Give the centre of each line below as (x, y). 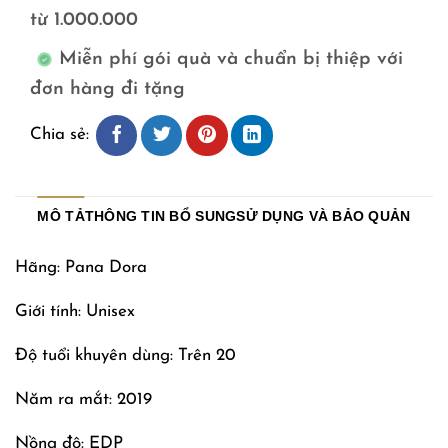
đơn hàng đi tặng (107, 90)
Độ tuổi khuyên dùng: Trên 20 (125, 356)
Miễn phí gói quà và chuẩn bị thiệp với (231, 60)
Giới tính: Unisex (75, 312)
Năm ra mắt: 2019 (83, 399)
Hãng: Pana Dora (81, 268)
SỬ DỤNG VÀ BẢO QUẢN (323, 217)
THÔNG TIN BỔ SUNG (160, 217)
